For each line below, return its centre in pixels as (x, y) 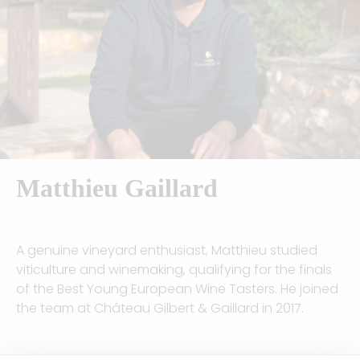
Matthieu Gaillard (117, 188)
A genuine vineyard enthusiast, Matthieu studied (167, 251)
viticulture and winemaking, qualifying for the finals (174, 270)
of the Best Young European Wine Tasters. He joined (177, 289)
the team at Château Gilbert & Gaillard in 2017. (162, 309)
